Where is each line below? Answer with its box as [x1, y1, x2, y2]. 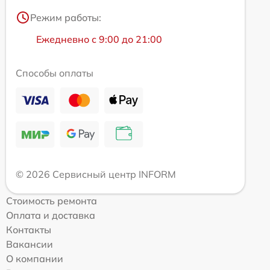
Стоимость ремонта [6, 195, 97, 207]
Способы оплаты [16, 67, 93, 80]
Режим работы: [30, 11, 101, 24]
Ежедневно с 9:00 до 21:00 [36, 33, 162, 46]
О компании [6, 253, 63, 265]
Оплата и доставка [6, 209, 95, 222]
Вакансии [6, 238, 53, 251]
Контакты [6, 224, 51, 236]
